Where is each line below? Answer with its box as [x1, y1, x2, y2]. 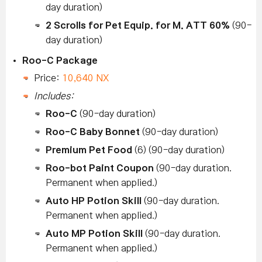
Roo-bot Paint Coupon [46, 163, 154, 173]
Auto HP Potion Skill [46, 196, 142, 206]
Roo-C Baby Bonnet [46, 127, 142, 137]
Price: [34, 73, 60, 83]
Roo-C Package [22, 56, 98, 65]
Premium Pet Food [46, 145, 132, 155]
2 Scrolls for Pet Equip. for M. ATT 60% [46, 20, 230, 30]
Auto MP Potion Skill [46, 229, 143, 239]
